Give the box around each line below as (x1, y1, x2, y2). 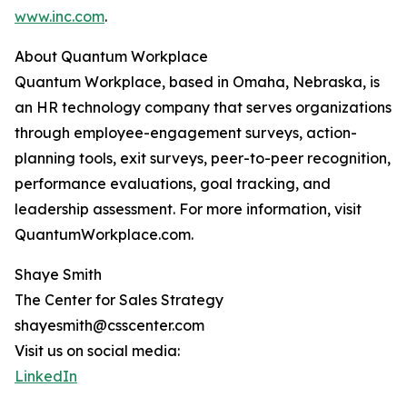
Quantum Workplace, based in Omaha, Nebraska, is (15, 73, 380, 92)
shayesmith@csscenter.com (15, 316, 204, 335)
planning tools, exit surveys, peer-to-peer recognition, (15, 149, 391, 168)
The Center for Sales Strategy (15, 291, 223, 310)
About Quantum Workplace (15, 47, 208, 66)
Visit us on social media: (15, 342, 180, 361)
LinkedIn (15, 367, 77, 386)
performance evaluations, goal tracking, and (15, 174, 331, 194)
